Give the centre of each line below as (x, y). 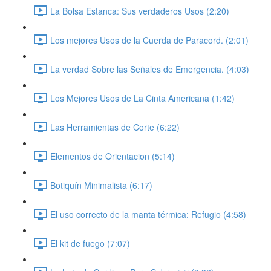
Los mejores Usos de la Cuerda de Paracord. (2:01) (149, 40)
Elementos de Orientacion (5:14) (113, 156)
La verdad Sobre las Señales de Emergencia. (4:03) (150, 69)
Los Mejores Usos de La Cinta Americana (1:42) (142, 98)
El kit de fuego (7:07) (90, 243)
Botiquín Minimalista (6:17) (101, 185)
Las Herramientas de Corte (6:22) (115, 127)
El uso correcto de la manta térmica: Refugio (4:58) (148, 214)
